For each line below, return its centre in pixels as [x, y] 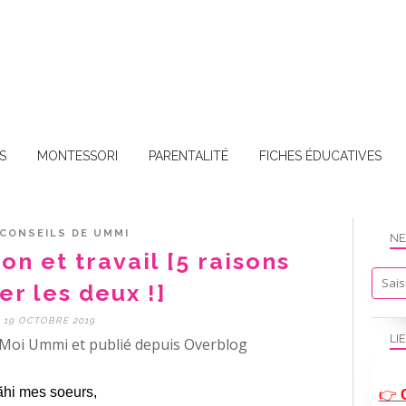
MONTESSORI [77, 156]
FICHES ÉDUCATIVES [320, 156]
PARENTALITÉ [188, 156]
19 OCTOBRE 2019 [49, 320]
